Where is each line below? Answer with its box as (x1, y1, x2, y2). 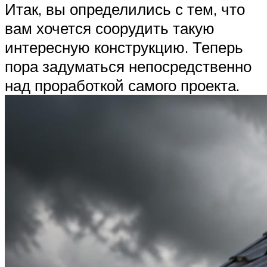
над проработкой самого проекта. (5, 76, 240, 95)
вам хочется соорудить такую (5, 18, 215, 38)
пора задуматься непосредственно (5, 57, 252, 76)
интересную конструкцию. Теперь (5, 38, 243, 57)
